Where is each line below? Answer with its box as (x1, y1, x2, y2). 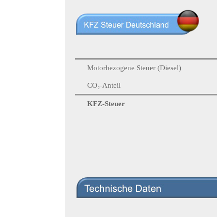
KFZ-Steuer (87, 99, 125, 108)
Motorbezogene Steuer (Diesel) (87, 63, 182, 72)
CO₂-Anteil (87, 81, 121, 89)
